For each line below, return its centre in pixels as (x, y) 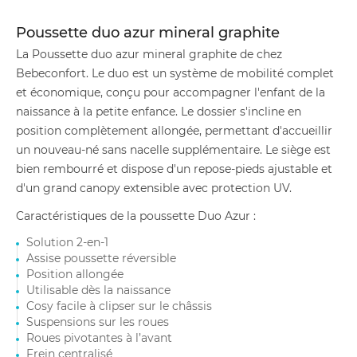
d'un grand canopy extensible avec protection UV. (154, 188)
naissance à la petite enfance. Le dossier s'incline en (159, 112)
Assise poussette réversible (101, 258)
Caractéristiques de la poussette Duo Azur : (136, 216)
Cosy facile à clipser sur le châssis (119, 306)
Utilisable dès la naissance (98, 290)
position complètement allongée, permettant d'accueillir (174, 131)
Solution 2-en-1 (67, 242)
